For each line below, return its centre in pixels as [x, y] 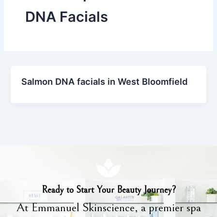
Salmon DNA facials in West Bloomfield [105, 82]
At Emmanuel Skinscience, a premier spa [108, 207]
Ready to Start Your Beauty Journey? [108, 190]
